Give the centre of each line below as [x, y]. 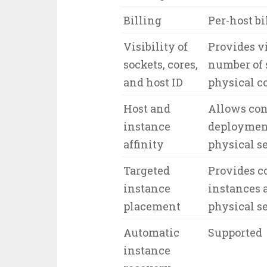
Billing [142, 20]
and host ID [153, 82]
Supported [235, 232]
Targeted [146, 170]
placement [152, 206]
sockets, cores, [160, 64]
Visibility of [155, 46]
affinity [143, 144]
